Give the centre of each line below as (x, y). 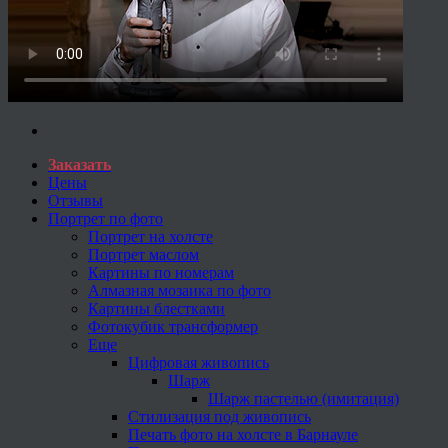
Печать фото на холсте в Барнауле (243, 435)
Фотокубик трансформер (173, 327)
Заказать (79, 165)
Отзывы (75, 201)
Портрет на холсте (150, 237)
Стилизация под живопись (219, 417)
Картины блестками (156, 309)
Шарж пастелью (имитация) (303, 399)
